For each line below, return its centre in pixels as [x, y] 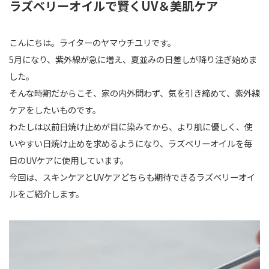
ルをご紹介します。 [47, 193]
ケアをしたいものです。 [55, 109]
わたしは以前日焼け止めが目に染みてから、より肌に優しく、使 [131, 126]
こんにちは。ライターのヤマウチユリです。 [92, 42]
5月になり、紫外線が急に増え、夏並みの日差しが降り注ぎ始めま [133, 59]
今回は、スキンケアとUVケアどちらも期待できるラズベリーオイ [132, 177]
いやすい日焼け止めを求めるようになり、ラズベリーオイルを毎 [131, 143]
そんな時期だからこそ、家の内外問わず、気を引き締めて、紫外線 [134, 92]
